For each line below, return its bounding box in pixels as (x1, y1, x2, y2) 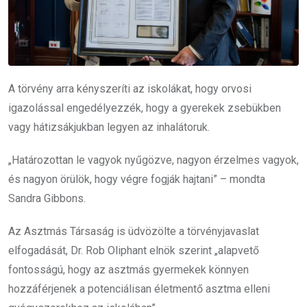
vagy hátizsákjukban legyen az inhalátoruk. (8, 121, 210, 134)
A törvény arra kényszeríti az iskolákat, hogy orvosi (8, 82, 251, 96)
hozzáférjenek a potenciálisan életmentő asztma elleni (8, 282, 270, 296)
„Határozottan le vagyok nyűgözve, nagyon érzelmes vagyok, (8, 153, 299, 167)
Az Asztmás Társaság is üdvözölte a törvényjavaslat (8, 225, 259, 238)
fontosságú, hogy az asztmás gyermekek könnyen (8, 263, 249, 277)
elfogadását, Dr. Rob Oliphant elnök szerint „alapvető (8, 244, 259, 258)
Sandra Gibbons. (8, 192, 86, 206)
